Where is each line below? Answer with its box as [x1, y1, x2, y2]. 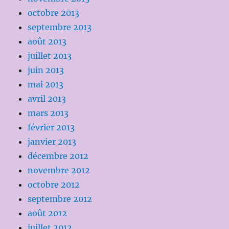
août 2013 [28, 36, 67, 47]
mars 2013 [28, 108, 69, 119]
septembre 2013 [28, 22, 92, 33]
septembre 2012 [28, 194, 93, 204]
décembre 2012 [28, 151, 89, 162]
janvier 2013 [28, 136, 77, 147]
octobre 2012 [28, 179, 80, 190]
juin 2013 [28, 65, 64, 76]
